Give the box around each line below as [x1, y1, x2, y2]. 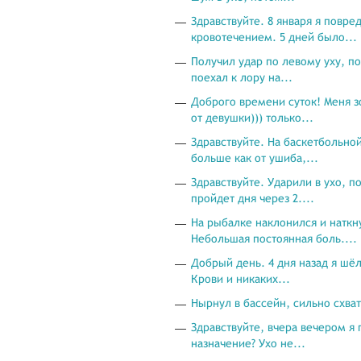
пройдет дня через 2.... [191, 192, 314, 205]
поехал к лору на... [191, 71, 293, 84]
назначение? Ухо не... [191, 337, 305, 350]
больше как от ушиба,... [191, 151, 318, 164]
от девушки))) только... [191, 111, 313, 124]
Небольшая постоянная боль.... [191, 232, 357, 245]
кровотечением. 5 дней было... [191, 31, 357, 44]
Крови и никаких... [191, 272, 290, 285]
